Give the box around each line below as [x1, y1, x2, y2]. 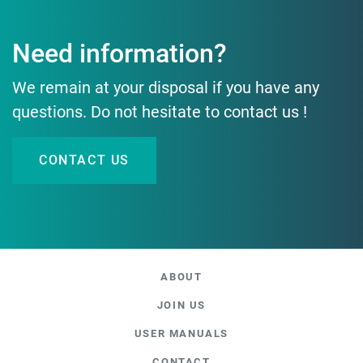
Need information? [12, 38, 227, 69]
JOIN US [156, 299, 207, 311]
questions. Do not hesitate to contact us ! [12, 102, 307, 122]
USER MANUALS [134, 327, 229, 340]
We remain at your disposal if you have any [12, 78, 319, 97]
